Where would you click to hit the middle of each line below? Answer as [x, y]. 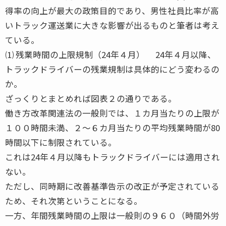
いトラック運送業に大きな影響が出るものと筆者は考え [112, 25]
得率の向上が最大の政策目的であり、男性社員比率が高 [112, 10]
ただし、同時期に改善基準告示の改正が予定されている [112, 186]
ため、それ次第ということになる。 [74, 201]
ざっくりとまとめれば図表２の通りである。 [91, 98]
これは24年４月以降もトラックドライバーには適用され [112, 157]
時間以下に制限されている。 [61, 142]
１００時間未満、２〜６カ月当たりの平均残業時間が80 [112, 127]
